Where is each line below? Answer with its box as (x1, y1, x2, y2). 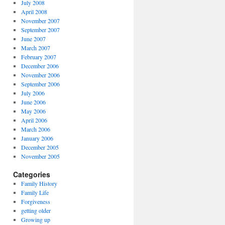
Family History (21, 179, 57, 187)
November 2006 (21, 71, 60, 79)
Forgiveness (21, 197, 50, 205)
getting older (21, 206, 51, 214)
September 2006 (21, 80, 60, 88)
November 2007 (21, 17, 60, 25)
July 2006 (21, 89, 45, 97)
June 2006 (21, 98, 46, 106)
